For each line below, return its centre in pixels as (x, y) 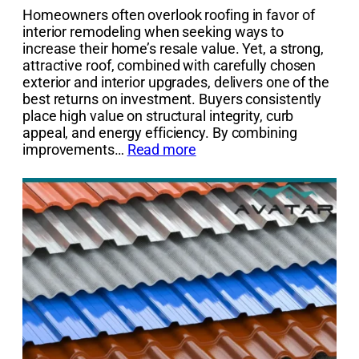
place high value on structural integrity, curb (158, 115)
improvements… (75, 149)
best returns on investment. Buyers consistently (172, 99)
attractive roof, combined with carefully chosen (169, 65)
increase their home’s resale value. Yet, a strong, (173, 48)
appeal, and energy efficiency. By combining (160, 132)
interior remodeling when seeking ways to (153, 31)
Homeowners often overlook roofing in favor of (169, 14)
